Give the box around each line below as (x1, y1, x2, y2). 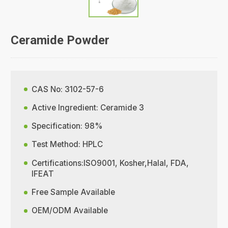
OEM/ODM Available (32, 206, 108, 216)
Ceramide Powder (11, 33, 110, 47)
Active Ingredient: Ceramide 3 (32, 102, 145, 112)
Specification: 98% (32, 121, 103, 131)
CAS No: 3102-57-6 (32, 84, 104, 94)
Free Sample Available (32, 187, 116, 197)
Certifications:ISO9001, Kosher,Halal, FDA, (32, 158, 189, 168)
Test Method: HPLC (32, 139, 103, 150)
